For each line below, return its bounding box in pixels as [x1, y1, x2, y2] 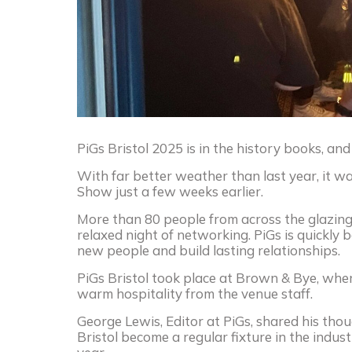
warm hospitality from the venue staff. [77, 284, 313, 302]
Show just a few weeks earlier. [77, 182, 263, 200]
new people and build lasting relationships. [77, 241, 340, 258]
